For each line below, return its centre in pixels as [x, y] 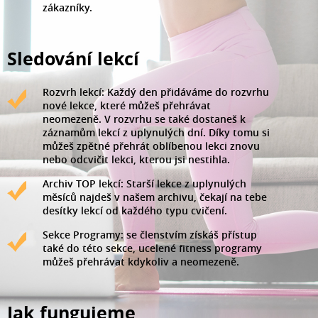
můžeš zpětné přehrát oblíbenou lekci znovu [151, 146]
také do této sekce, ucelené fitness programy [152, 248]
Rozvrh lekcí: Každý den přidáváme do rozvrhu [156, 92]
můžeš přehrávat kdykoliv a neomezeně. [141, 261]
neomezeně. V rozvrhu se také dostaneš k [144, 119]
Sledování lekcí [73, 58]
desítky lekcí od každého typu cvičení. [135, 210]
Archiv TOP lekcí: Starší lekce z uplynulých [144, 183]
